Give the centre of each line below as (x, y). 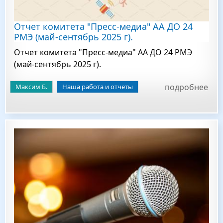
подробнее (186, 87)
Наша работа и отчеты (98, 87)
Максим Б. (31, 87)
